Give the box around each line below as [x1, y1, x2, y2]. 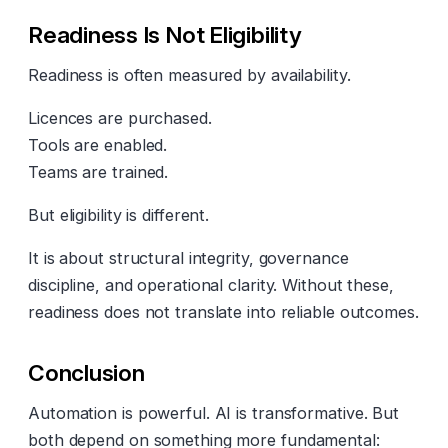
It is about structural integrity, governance [28, 248, 349, 269]
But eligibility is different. [28, 205, 210, 226]
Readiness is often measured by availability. [28, 65, 351, 86]
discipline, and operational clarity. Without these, [28, 275, 394, 296]
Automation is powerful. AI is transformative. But [28, 403, 400, 424]
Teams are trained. [28, 162, 169, 183]
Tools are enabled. [28, 135, 168, 156]
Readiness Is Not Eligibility [28, 21, 302, 49]
